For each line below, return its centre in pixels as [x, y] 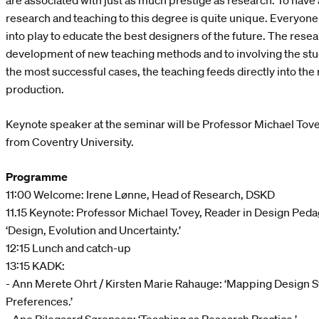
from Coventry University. [70, 142]
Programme [37, 177]
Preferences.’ [39, 302]
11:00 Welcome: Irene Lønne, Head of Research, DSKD [140, 195]
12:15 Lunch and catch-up [68, 248]
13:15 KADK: [35, 266]
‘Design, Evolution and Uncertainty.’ [93, 230]
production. [35, 89]
